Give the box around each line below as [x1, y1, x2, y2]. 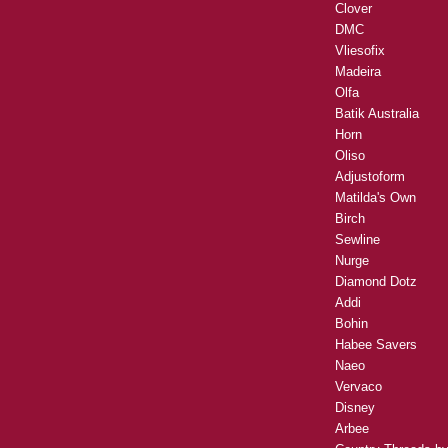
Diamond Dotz [335, 274, 417, 290]
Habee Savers [335, 337, 417, 353]
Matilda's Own [335, 190, 416, 206]
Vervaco [335, 379, 382, 395]
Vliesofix [335, 43, 385, 59]
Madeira [335, 64, 381, 80]
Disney [335, 400, 375, 416]
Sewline [335, 232, 380, 248]
